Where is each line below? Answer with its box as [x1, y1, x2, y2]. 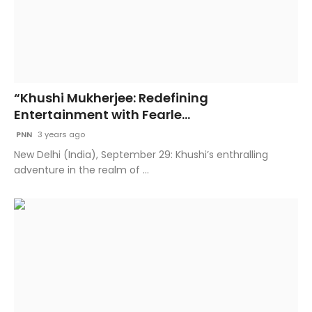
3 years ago [36, 129, 85, 141]
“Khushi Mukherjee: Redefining [14, 89, 208, 107]
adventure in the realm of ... [14, 163, 149, 178]
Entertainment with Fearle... [14, 106, 190, 124]
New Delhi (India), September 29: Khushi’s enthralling [14, 148, 268, 162]
